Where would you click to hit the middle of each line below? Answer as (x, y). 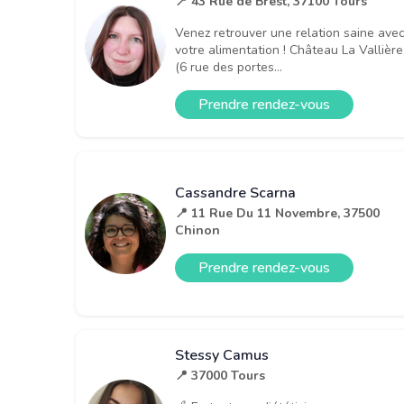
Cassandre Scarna (235, 193)
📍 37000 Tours (220, 376)
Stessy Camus (222, 356)
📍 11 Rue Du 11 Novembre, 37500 (277, 213)
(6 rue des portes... (229, 68)
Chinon (197, 230)
